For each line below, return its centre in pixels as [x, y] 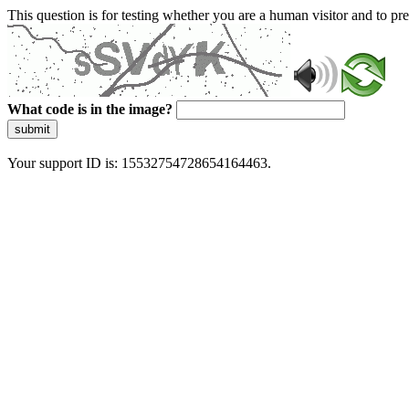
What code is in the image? [90, 109]
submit [32, 129]
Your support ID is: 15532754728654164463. [139, 163]
